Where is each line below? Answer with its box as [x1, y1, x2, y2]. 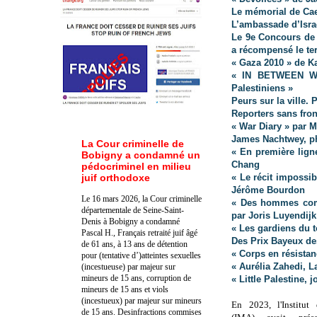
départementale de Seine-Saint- [81, 204, 184, 215]
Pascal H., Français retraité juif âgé [81, 227, 197, 238]
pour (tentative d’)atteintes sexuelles [81, 250, 201, 260]
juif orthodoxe [81, 171, 150, 183]
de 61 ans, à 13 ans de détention [81, 238, 188, 249]
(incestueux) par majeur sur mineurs [81, 295, 202, 306]
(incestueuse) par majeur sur [81, 261, 175, 272]
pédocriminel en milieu [81, 160, 191, 172]
